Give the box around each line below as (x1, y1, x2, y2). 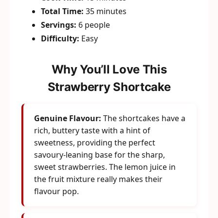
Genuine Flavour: (34, 113, 101, 124)
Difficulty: (41, 33, 79, 44)
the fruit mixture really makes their (34, 174, 163, 185)
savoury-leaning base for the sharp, (34, 149, 165, 161)
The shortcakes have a (101, 113, 185, 124)
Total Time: (41, 6, 84, 17)
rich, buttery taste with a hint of (34, 125, 150, 136)
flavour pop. (34, 186, 79, 197)
